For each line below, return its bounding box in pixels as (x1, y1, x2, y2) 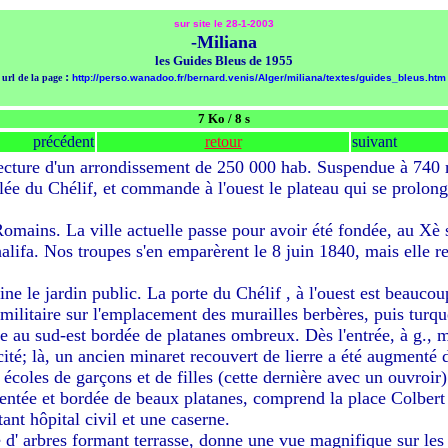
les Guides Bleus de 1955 (155, 53, 293, 68)
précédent (33, 133, 94, 150)
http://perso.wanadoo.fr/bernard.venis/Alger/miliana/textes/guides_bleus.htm (72, 72, 446, 83)
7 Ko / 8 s (198, 111, 250, 126)
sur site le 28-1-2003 (174, 18, 274, 29)
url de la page (2, 72, 62, 83)
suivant (352, 133, 397, 150)
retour (204, 133, 242, 150)
